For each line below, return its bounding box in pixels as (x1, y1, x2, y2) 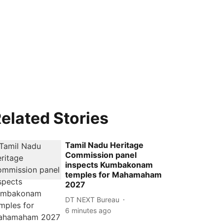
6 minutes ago (65, 206, 111, 215)
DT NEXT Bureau (65, 195, 120, 204)
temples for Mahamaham (65, 170, 162, 180)
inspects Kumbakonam (65, 160, 153, 170)
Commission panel (65, 150, 137, 160)
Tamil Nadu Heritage (65, 140, 144, 150)
